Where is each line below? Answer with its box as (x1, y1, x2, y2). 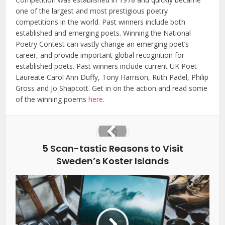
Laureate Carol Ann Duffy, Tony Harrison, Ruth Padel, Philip (16, 72, 209, 82)
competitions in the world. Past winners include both (16, 17, 186, 27)
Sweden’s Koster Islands (56, 155, 169, 167)
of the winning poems (16, 94, 89, 104)
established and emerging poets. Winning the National (16, 28, 191, 38)
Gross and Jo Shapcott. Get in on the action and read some (16, 83, 208, 93)
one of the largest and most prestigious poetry (16, 6, 168, 16)
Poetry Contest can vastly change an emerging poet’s (16, 39, 189, 49)
